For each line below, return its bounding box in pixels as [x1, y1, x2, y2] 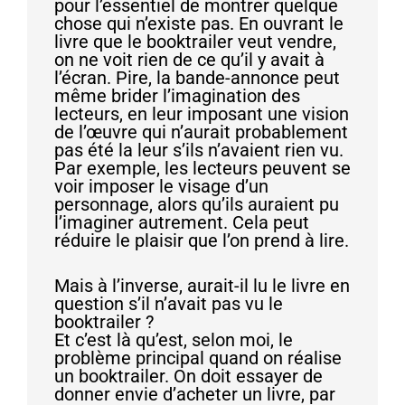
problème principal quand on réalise [54, 346, 342, 369]
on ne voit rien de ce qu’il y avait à [54, 48, 325, 71]
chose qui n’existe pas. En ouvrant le [54, 12, 344, 34]
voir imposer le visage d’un [54, 174, 268, 197]
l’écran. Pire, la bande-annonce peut [54, 66, 340, 89]
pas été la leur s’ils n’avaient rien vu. [54, 138, 344, 161]
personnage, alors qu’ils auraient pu [54, 193, 339, 215]
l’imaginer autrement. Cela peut [54, 211, 309, 233]
